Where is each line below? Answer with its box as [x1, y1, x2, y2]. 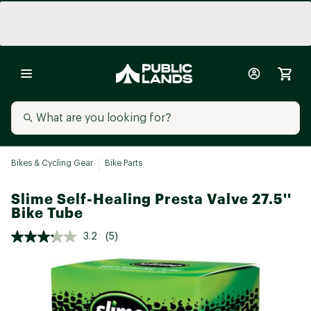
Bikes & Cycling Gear [11, 159, 93, 167]
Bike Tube [11, 204, 83, 221]
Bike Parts [105, 159, 142, 167]
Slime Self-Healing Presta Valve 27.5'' [11, 190, 292, 208]
